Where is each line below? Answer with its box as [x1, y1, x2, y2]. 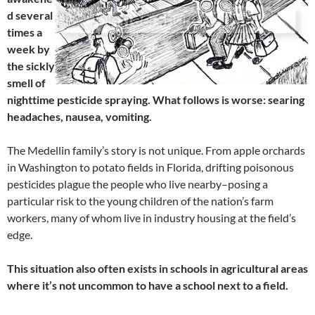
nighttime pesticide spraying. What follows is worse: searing [7, 93, 304, 107]
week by [7, 42, 50, 56]
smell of [7, 76, 46, 90]
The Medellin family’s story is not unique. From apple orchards [7, 143, 305, 157]
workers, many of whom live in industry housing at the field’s [7, 211, 296, 225]
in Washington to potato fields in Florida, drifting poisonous [7, 160, 294, 174]
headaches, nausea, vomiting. [7, 110, 152, 124]
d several [7, 8, 53, 22]
